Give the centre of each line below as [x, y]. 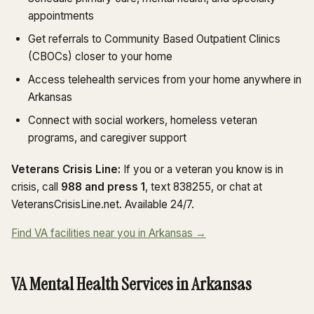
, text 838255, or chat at [204, 186]
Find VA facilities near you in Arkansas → [109, 233]
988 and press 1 [103, 186]
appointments [61, 15]
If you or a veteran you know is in [202, 169]
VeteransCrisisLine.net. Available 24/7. [103, 204]
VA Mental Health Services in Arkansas [131, 284]
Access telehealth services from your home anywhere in [165, 79]
